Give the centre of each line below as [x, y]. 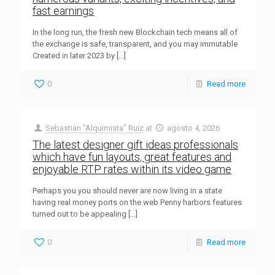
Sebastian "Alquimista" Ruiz [95, 128]
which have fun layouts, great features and [132, 157]
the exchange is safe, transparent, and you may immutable [135, 44]
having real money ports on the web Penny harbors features [137, 202]
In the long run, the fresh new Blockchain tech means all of [135, 32]
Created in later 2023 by [74, 56]
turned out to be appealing [79, 214]
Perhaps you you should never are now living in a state [127, 191]
